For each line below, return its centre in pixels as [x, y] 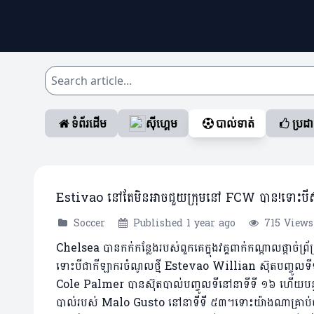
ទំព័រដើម [89, 124]
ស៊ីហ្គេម [162, 124]
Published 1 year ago [185, 224]
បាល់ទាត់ [235, 124]
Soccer [89, 224]
